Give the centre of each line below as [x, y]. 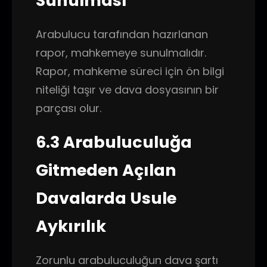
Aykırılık [71, 226]
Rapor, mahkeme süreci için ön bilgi [130, 71]
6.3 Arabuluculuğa [114, 142]
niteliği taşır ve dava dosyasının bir [127, 90]
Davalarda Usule [106, 198]
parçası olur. [69, 108]
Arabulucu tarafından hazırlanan [122, 34]
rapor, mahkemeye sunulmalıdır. [121, 53]
